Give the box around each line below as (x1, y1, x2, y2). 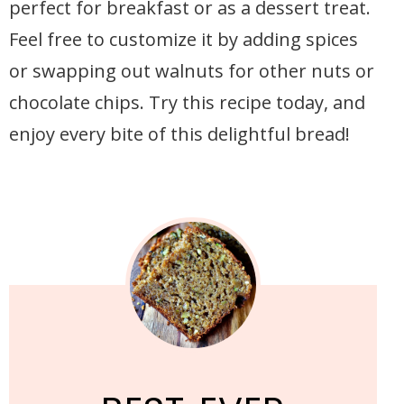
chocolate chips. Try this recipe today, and (9, 90, 365, 115)
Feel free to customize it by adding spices (9, 27, 358, 51)
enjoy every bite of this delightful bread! (9, 122, 350, 146)
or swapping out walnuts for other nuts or (9, 59, 374, 83)
